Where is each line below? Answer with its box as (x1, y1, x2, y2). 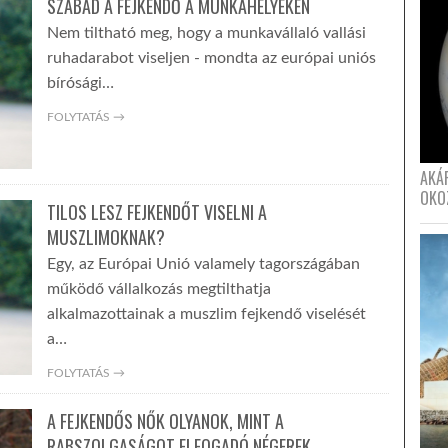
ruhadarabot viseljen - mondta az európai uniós (46, 50, 376, 66)
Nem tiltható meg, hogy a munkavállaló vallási (46, 25, 366, 41)
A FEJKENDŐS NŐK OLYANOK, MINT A (46, 408, 284, 434)
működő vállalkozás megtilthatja (46, 281, 271, 297)
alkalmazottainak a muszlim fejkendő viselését (46, 306, 366, 322)
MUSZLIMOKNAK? (46, 224, 165, 250)
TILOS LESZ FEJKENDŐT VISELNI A (46, 199, 267, 225)
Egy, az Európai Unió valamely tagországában (46, 256, 360, 272)
